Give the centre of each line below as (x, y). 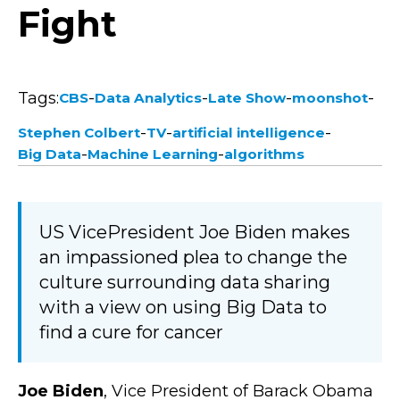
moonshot (330, 98)
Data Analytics (148, 98)
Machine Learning (153, 154)
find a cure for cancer (131, 333)
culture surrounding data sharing (185, 283)
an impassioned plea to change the (193, 258)
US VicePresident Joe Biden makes (195, 233)
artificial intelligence (249, 133)
